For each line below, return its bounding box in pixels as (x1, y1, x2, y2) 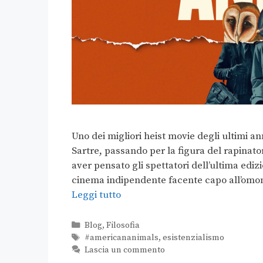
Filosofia (106, 220, 140, 231)
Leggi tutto (72, 188, 121, 201)
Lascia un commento (84, 244, 165, 255)
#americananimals (84, 232, 159, 243)
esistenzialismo (162, 232, 224, 243)
